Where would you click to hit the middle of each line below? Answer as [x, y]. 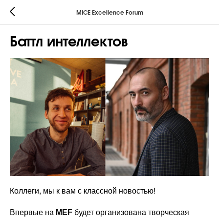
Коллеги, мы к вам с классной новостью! [83, 191]
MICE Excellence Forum [109, 13]
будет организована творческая [132, 213]
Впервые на [33, 213]
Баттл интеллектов [69, 43]
